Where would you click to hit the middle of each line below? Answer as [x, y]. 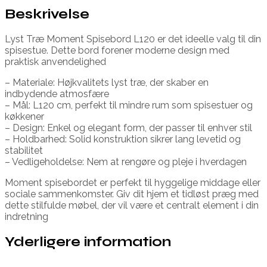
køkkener [24, 116]
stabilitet [24, 150]
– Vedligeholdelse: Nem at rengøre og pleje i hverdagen [126, 162]
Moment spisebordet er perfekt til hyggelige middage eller [133, 182]
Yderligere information [88, 241]
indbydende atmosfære [57, 94]
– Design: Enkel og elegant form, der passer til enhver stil [128, 128]
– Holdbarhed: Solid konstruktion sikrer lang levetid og [123, 139]
